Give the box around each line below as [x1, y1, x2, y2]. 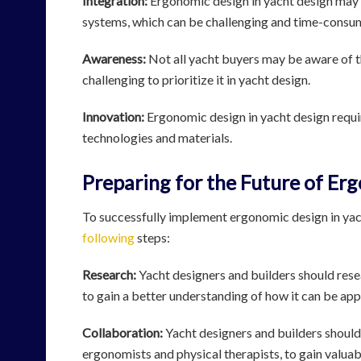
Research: [82, 267, 136, 283]
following [82, 230, 135, 246]
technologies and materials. [82, 129, 232, 145]
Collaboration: [82, 325, 163, 341]
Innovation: [82, 108, 144, 124]
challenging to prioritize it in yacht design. [82, 71, 310, 87]
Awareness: [82, 50, 146, 66]
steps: [135, 230, 170, 246]
